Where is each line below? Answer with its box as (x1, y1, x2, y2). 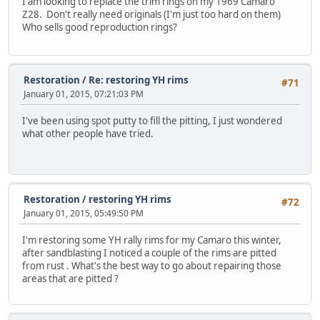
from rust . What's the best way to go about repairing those (22, 259, 281, 273)
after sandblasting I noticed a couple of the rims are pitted (22, 246, 276, 260)
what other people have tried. (22, 127, 154, 141)
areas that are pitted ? (22, 272, 119, 286)
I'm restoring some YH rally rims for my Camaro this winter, (22, 234, 281, 247)
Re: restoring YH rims (89, 73, 189, 86)
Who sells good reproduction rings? (22, 21, 177, 34)
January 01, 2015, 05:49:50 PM (24, 206, 144, 219)
